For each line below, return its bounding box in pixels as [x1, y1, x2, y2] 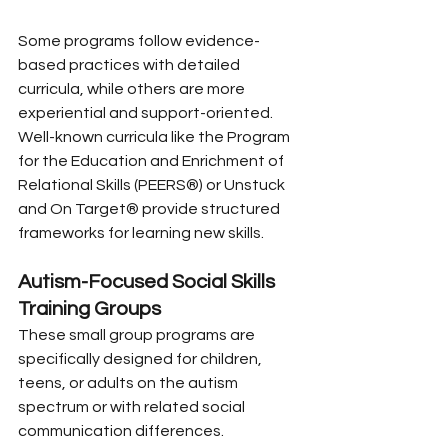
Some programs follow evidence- [18, 32, 260, 49]
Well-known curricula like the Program [18, 128, 293, 145]
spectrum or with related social [18, 398, 248, 415]
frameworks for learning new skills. [18, 224, 264, 241]
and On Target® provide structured [18, 200, 283, 217]
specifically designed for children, [18, 350, 265, 367]
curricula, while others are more [18, 80, 248, 97]
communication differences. [18, 422, 227, 439]
